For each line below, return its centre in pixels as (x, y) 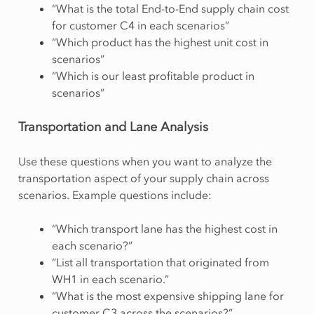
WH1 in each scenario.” (110, 279)
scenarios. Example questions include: (115, 194)
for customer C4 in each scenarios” (140, 25)
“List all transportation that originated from (160, 262)
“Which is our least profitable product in (153, 75)
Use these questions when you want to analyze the (145, 161)
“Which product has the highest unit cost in (160, 42)
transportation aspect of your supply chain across (143, 178)
